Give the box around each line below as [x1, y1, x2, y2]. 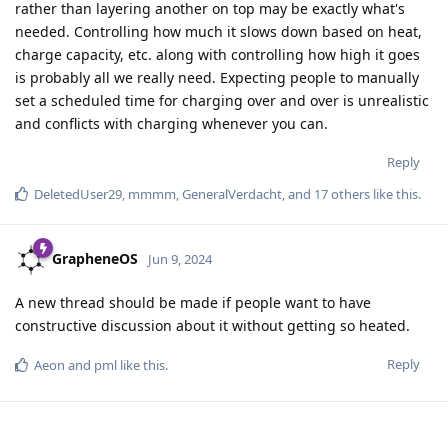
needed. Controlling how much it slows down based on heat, [15, 22, 422, 42]
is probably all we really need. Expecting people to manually [15, 68, 419, 88]
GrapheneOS [52, 248, 138, 268]
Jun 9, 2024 [148, 249, 212, 268]
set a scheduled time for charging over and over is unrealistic [15, 91, 429, 111]
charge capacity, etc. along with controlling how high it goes [15, 45, 420, 65]
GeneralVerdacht [182, 185, 282, 204]
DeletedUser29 [34, 185, 122, 204]
